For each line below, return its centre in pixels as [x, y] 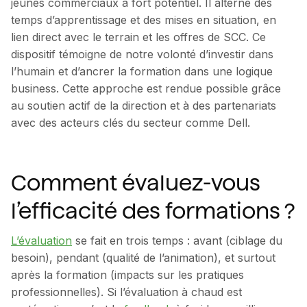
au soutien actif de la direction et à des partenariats [144, 105]
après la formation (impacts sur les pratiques [127, 274]
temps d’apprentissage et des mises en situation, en [144, 20]
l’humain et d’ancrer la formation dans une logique [142, 71]
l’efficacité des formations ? [153, 211]
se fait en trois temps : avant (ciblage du [177, 240]
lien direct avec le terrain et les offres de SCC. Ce [138, 37]
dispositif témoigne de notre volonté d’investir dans [142, 54]
